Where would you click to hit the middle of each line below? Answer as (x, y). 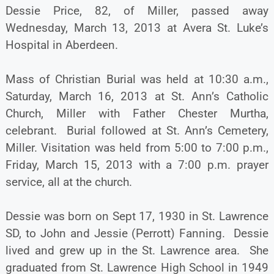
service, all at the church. (68, 182)
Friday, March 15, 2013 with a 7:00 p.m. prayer (137, 165)
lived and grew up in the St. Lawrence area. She (137, 251)
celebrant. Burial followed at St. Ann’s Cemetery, (137, 131)
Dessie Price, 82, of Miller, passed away (137, 11)
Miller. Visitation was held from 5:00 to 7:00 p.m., (137, 148)
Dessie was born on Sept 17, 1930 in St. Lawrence (137, 217)
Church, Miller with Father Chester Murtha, (137, 114)
